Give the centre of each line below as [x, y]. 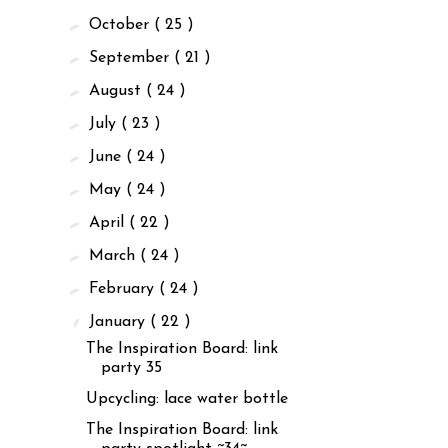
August [118, 90]
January [120, 321]
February [124, 288]
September [132, 57]
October [122, 24]
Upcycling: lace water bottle [186, 398]
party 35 [131, 367]
